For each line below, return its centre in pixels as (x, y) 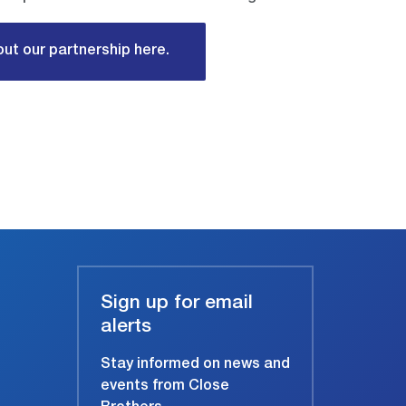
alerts (126, 328)
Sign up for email (177, 304)
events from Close (165, 387)
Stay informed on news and (195, 366)
